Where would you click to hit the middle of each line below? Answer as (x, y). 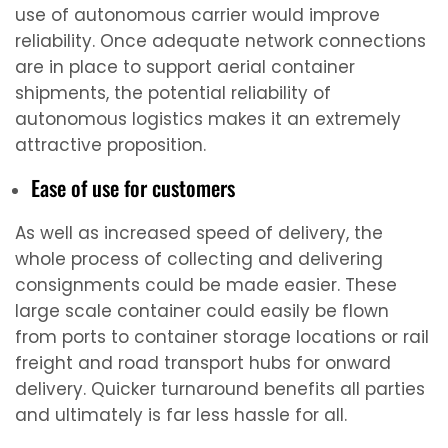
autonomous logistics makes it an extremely (208, 118)
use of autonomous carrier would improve (197, 14)
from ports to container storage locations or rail (222, 336)
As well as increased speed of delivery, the (199, 232)
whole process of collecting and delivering (199, 258)
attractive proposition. (110, 144)
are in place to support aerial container (185, 66)
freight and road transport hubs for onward (203, 362)
